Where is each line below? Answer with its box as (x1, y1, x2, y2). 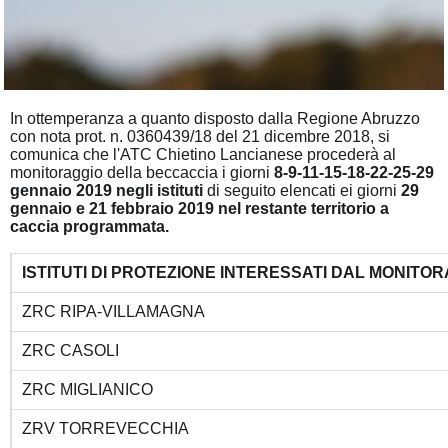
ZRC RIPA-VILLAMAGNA (22, 302, 205, 320)
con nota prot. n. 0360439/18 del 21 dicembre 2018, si (10, 127, 390, 145)
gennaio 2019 (10, 181, 112, 199)
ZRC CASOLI (22, 341, 119, 359)
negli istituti (116, 181, 207, 199)
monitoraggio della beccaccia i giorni (10, 163, 274, 181)
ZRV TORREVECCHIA (22, 419, 189, 437)
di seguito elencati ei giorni (207, 181, 401, 199)
